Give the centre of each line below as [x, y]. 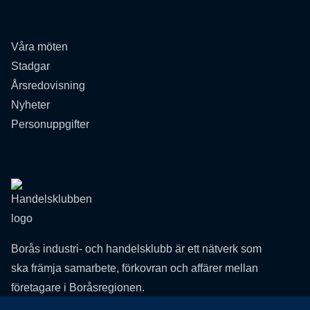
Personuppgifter [50, 124]
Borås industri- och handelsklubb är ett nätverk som [136, 249]
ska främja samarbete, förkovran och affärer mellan [135, 268]
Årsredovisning [48, 85]
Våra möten [39, 47]
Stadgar [30, 66]
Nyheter [30, 105]
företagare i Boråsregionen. [78, 288]
